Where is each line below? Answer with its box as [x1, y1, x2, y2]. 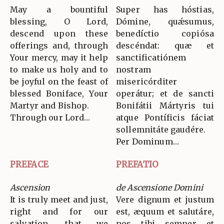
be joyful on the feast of [10, 76, 108, 86]
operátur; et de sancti [116, 88, 214, 98]
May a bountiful [10, 4, 108, 14]
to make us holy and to [10, 64, 108, 74]
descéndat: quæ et [116, 40, 214, 50]
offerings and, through [10, 40, 108, 50]
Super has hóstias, [116, 4, 214, 14]
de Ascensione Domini [116, 182, 203, 192]
